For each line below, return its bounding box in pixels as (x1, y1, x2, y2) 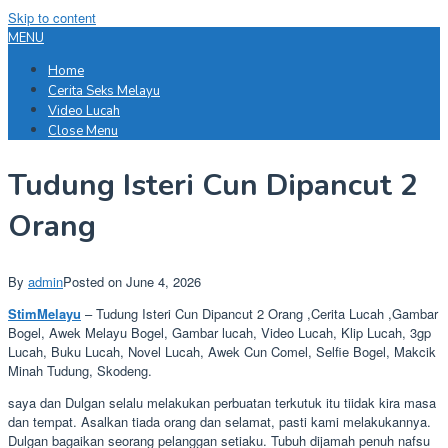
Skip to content (8, 8, 96, 27)
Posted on (63, 271, 126, 291)
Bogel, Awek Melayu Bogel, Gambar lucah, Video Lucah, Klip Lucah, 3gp (8, 322, 431, 342)
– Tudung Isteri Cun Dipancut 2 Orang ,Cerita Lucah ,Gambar (81, 303, 438, 323)
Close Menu (48, 122, 118, 140)
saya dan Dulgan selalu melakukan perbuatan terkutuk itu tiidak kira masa (8, 392, 436, 412)
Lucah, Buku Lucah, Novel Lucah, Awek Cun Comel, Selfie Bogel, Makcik (8, 341, 436, 361)
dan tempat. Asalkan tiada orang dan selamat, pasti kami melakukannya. (8, 411, 431, 431)
